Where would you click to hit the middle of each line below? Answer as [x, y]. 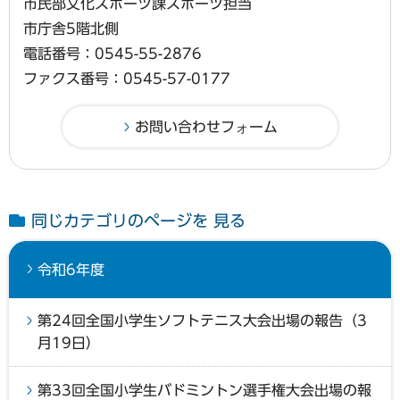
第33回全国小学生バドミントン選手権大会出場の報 [204, 391]
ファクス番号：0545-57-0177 [127, 79]
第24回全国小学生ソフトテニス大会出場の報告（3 [202, 321]
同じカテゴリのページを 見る [138, 221]
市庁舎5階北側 [71, 29]
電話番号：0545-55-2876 [112, 54]
